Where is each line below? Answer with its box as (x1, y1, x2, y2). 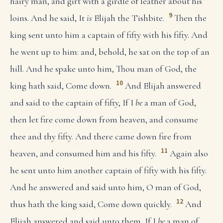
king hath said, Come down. (10, 80, 111, 91)
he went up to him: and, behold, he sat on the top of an (10, 46, 210, 57)
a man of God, (142, 97, 196, 108)
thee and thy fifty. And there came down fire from (10, 130, 192, 142)
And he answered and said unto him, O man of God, (10, 181, 201, 193)
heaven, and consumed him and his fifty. (10, 147, 156, 159)
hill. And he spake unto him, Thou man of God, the (10, 63, 197, 74)
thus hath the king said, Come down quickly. (10, 199, 172, 210)
